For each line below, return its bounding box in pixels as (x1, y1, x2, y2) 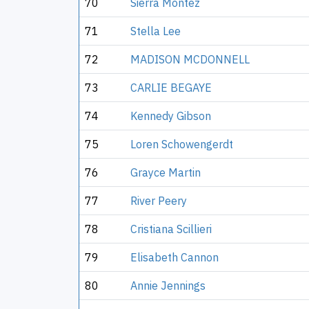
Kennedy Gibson (130, 109, 211, 123)
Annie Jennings (130, 279, 206, 292)
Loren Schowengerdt (130, 137, 233, 151)
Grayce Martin (130, 166, 201, 179)
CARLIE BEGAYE (130, 81, 212, 94)
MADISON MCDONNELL (130, 52, 250, 66)
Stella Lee (130, 24, 181, 38)
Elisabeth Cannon (130, 250, 219, 264)
